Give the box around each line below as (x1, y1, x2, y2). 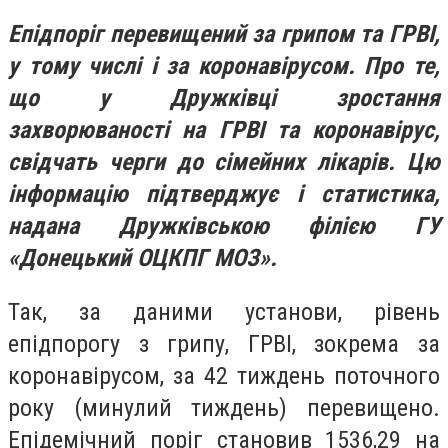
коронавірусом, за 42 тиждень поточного (8, 361, 440, 390)
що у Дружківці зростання (8, 84, 440, 113)
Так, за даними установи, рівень (8, 297, 440, 326)
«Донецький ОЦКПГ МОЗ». (8, 244, 277, 273)
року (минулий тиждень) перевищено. (8, 393, 440, 422)
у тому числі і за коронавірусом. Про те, (8, 52, 440, 81)
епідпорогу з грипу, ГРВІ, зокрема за (8, 329, 440, 358)
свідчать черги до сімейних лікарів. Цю (8, 148, 440, 177)
